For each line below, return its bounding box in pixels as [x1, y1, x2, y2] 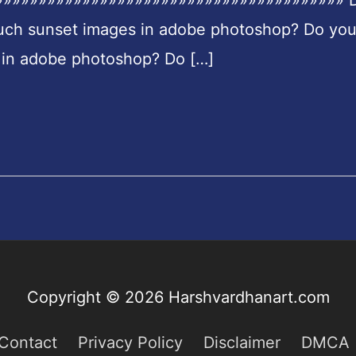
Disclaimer [203, 333, 281, 353]
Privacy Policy [78, 333, 183, 353]
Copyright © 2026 [26, 288, 168, 308]
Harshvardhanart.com [168, 288, 330, 308]
